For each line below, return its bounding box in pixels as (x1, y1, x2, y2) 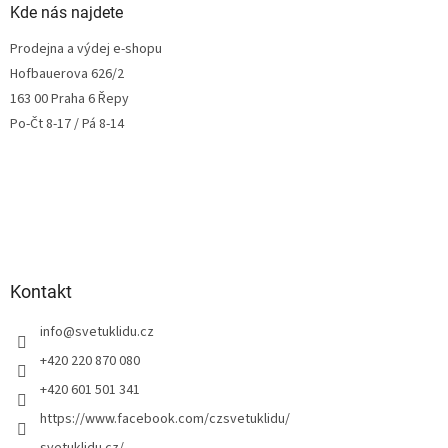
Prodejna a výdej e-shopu (10, 38, 162, 59)
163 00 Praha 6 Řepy (10, 88, 129, 109)
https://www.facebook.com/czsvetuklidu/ (40, 408, 290, 429)
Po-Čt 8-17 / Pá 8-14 (10, 113, 124, 134)
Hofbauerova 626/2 (10, 63, 124, 84)
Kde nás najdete (10, 2, 123, 22)
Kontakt (10, 280, 72, 302)
